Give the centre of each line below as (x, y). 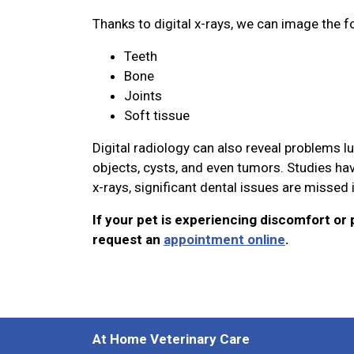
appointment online (224, 239)
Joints (145, 96)
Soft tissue (158, 115)
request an (128, 239)
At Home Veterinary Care (171, 339)
